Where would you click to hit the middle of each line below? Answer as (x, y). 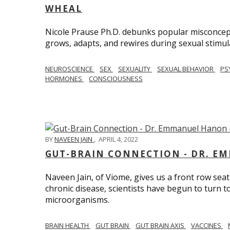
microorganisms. (77, 200)
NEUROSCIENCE (70, 69)
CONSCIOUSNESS (116, 78)
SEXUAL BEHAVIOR (186, 69)
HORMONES (64, 78)
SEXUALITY (135, 69)
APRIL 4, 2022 (118, 139)
